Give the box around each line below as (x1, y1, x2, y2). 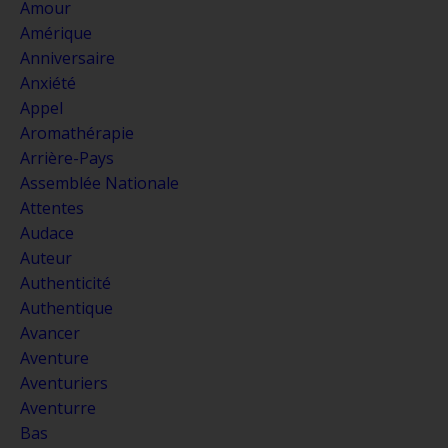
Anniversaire (20, 46, 115, 69)
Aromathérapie (20, 121, 134, 144)
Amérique (20, 21, 92, 44)
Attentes (20, 196, 84, 219)
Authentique (20, 296, 113, 319)
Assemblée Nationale (20, 171, 179, 194)
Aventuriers (20, 371, 108, 394)
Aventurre (20, 396, 96, 419)
